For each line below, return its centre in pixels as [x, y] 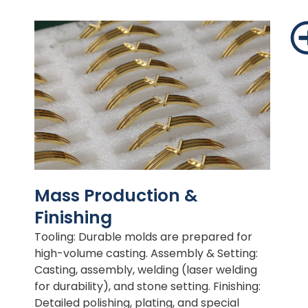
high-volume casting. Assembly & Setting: [146, 253]
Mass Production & [116, 195]
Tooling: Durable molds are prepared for [143, 236]
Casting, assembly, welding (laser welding [146, 269]
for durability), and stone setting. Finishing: [147, 286]
